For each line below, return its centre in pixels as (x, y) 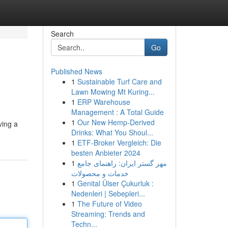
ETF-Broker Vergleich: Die (119, 142)
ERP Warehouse (104, 102)
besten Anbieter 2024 (106, 153)
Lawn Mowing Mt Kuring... (113, 92)
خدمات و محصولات (100, 173)
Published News (76, 71)
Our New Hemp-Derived (116, 122)
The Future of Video (109, 204)
